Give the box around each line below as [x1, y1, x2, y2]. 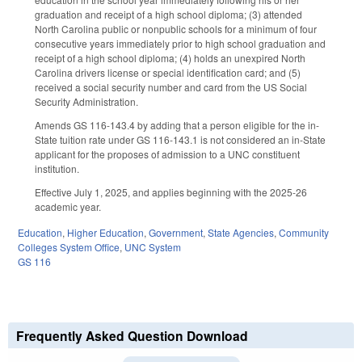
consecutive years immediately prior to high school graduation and [35, 36, 326, 51]
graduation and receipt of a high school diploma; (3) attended [35, 7, 302, 22]
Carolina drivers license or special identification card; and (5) [35, 65, 301, 80]
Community [279, 225, 329, 240]
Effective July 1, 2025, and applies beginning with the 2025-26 [35, 184, 307, 199]
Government [149, 225, 203, 240]
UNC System [124, 240, 181, 255]
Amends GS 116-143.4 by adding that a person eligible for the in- [35, 117, 319, 132]
